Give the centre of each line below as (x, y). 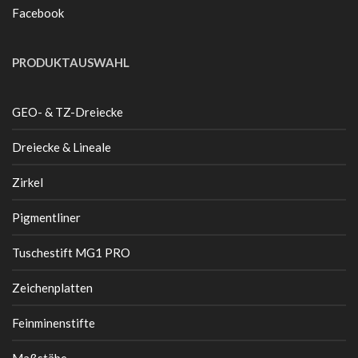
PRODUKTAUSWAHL (71, 62)
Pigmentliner (46, 217)
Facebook (38, 12)
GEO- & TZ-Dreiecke (68, 111)
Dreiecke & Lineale (62, 147)
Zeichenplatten (52, 287)
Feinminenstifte (54, 322)
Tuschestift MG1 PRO (71, 252)
